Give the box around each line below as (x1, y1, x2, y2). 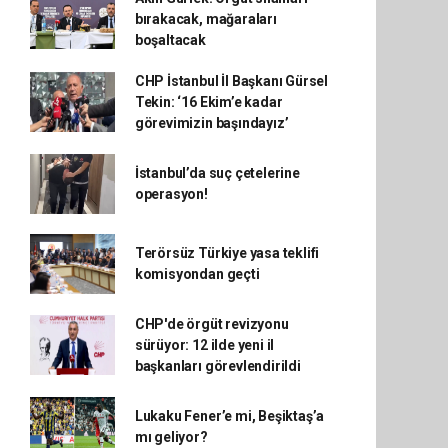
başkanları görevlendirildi (134, 357, 301, 374)
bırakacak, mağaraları (134, 10, 277, 27)
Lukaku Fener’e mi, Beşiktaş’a (134, 407, 325, 424)
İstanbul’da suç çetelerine (134, 164, 300, 181)
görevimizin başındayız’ (134, 114, 289, 131)
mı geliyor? (134, 428, 208, 445)
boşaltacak (134, 31, 206, 48)
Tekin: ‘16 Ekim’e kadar (134, 93, 283, 110)
